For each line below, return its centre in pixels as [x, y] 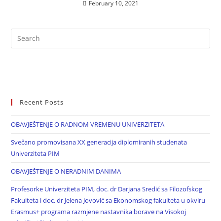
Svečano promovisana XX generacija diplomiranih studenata [99, 142]
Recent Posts [42, 102]
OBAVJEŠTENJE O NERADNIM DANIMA [66, 171]
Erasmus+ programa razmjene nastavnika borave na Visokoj [99, 211]
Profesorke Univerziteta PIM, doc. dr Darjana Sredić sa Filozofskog [107, 189]
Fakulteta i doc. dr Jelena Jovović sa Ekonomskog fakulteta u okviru [108, 200]
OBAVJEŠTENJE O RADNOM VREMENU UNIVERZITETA [88, 124]
